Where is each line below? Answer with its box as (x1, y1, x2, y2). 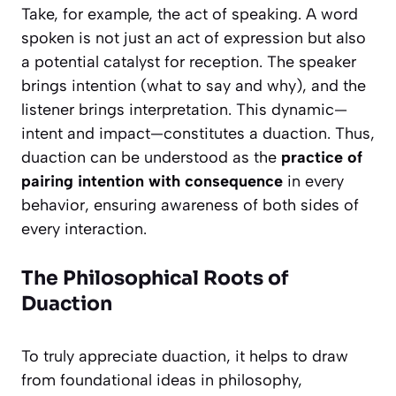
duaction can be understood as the (21, 148, 281, 168)
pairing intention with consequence (21, 171, 283, 192)
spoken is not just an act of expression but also (21, 28, 366, 49)
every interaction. (21, 219, 147, 240)
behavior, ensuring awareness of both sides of (21, 195, 359, 216)
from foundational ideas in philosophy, (21, 370, 302, 391)
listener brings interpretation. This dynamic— (21, 100, 347, 120)
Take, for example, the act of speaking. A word (21, 4, 358, 25)
